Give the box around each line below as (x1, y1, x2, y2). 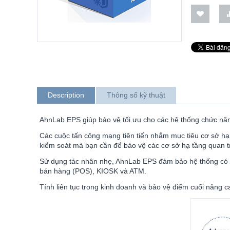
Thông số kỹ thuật (107, 91, 165, 99)
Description (48, 91, 84, 99)
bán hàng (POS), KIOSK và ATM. (40, 167, 146, 175)
